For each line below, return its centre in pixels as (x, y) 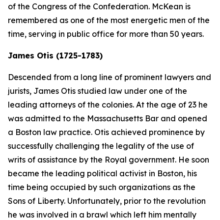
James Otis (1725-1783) (55, 55)
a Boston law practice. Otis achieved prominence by (106, 132)
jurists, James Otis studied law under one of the (97, 91)
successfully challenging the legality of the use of (101, 146)
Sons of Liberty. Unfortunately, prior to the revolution (107, 201)
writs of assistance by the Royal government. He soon (109, 160)
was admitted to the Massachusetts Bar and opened (108, 118)
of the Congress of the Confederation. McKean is (99, 6)
